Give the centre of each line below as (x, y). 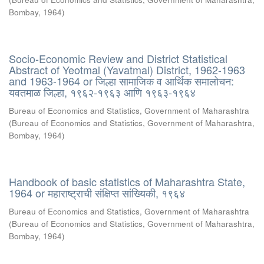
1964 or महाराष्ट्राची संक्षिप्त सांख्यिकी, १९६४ (97, 193)
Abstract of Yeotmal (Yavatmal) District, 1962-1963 (127, 70)
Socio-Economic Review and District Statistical (118, 58)
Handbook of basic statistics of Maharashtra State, (127, 181)
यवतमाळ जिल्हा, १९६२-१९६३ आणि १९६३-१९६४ (102, 92)
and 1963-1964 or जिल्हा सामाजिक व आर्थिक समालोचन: (121, 81)
